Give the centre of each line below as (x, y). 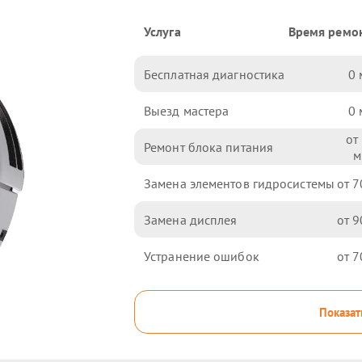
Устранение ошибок (202, 256)
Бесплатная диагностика (215, 74)
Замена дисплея (191, 219)
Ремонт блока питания (209, 147)
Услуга (162, 32)
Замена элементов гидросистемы (239, 183)
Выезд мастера (187, 110)
